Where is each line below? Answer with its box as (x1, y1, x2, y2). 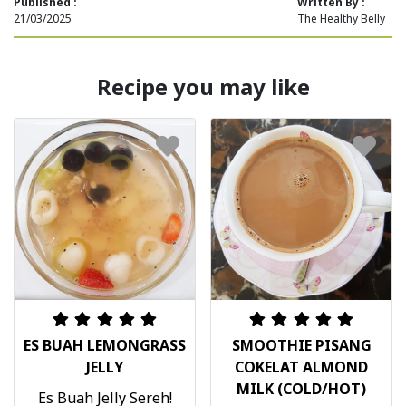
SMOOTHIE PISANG (231, 334, 372, 355)
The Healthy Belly (297, 11, 385, 27)
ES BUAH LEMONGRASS (24, 334, 186, 355)
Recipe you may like (96, 72, 310, 102)
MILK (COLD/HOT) (237, 378, 366, 399)
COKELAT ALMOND (235, 356, 368, 377)
